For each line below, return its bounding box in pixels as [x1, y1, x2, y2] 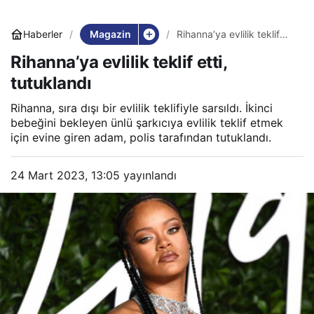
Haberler [23, 28, 62, 41]
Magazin [89, 27, 131, 40]
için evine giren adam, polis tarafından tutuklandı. [11, 130, 271, 144]
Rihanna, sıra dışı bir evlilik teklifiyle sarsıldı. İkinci [11, 100, 273, 115]
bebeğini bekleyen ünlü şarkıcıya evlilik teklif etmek [11, 115, 283, 130]
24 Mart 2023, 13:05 [11, 168, 120, 182]
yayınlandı [120, 168, 177, 182]
